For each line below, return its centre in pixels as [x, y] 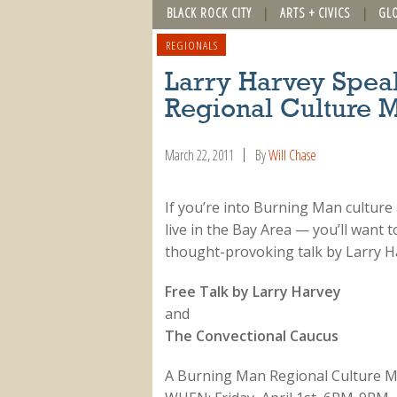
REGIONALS [191, 45]
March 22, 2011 [199, 156]
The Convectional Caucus [251, 335]
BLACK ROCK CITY [209, 12]
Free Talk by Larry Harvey [253, 291]
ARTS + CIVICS [315, 12]
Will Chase [292, 156]
